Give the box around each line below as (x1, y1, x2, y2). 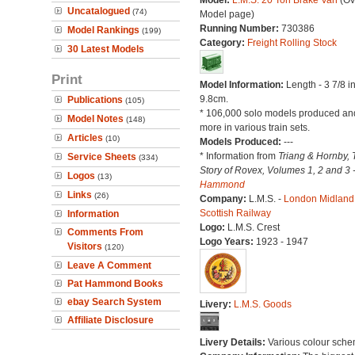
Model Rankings (67, 25, 139, 36)
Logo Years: (199, 236, 256, 247)
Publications (67, 94, 123, 105)
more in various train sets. (199, 122, 310, 133)
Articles (67, 132, 103, 143)
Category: (199, 37, 247, 48)
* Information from (199, 151, 278, 162)
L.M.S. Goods (233, 299, 292, 310)
